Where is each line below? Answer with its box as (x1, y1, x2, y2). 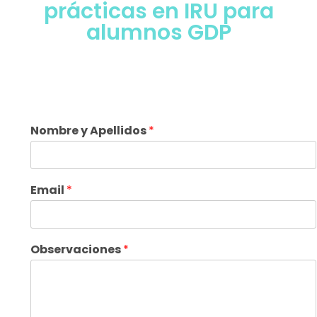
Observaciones (30, 241, 123, 258)
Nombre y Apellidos (30, 122, 149, 139)
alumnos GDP (86, 18, 231, 47)
